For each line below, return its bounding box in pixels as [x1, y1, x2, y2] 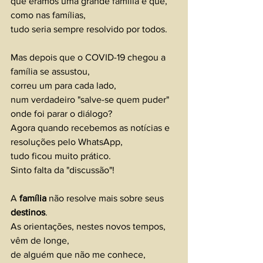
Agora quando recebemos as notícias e [11, 123, 172, 133]
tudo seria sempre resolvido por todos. [11, 24, 167, 35]
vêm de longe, [11, 235, 72, 246]
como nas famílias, [11, 10, 86, 21]
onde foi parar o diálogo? [11, 109, 112, 119]
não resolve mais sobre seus [49, 193, 166, 204]
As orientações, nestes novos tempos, [11, 221, 168, 232]
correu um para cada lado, [11, 80, 119, 91]
